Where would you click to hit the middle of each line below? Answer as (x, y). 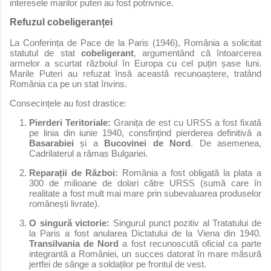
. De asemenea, (226, 143)
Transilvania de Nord (74, 243)
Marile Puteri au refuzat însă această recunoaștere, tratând (135, 73)
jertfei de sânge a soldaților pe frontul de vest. (118, 264)
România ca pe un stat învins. (68, 83)
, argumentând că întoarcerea (198, 53)
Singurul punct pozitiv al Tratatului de (185, 223)
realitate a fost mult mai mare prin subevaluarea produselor (145, 193)
